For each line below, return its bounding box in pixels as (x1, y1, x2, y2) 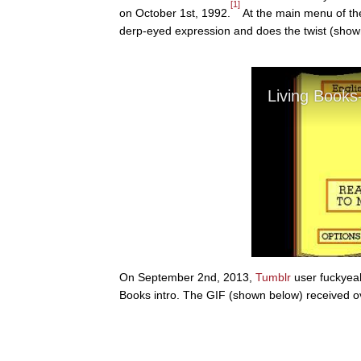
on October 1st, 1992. (119, 6, 230, 19)
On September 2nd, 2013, (119, 270, 255, 284)
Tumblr (255, 270, 291, 284)
